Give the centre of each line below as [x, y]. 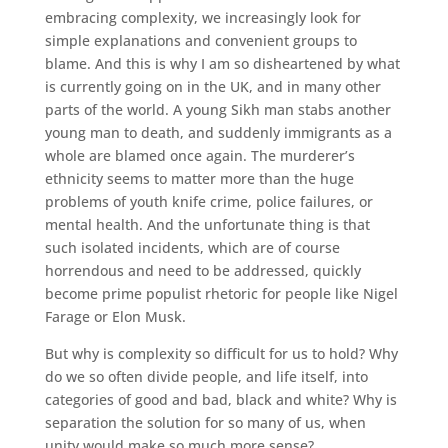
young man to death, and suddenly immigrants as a [218, 132]
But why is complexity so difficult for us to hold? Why [221, 353]
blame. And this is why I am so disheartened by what [222, 63]
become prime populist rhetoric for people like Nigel [221, 293]
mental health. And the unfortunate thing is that [207, 224]
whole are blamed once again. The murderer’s [199, 155]
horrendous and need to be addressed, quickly [202, 270]
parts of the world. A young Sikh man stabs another [217, 109]
